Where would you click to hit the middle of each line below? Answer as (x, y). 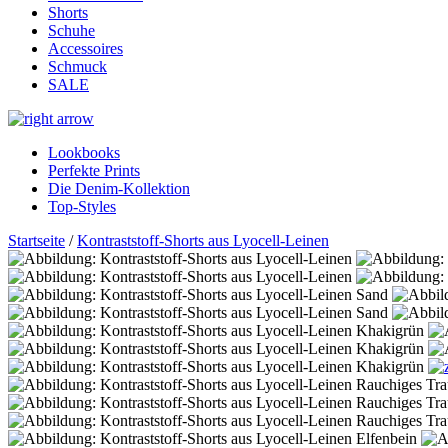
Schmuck (77, 67)
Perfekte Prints (94, 171)
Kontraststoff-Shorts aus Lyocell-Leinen (203, 241)
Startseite (36, 241)
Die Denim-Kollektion (119, 189)
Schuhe (71, 31)
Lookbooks (84, 153)
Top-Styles (82, 207)
